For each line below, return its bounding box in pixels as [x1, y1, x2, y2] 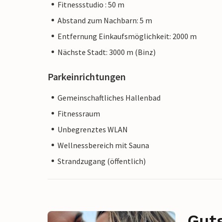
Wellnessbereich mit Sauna [57, 140, 149, 150]
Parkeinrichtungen [48, 70, 126, 83]
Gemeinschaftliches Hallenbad [57, 92, 161, 103]
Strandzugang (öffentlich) [57, 156, 146, 166]
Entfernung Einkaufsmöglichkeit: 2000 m [57, 31, 197, 41]
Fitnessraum [57, 108, 100, 118]
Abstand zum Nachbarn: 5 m [57, 15, 152, 25]
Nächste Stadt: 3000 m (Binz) [57, 47, 156, 57]
